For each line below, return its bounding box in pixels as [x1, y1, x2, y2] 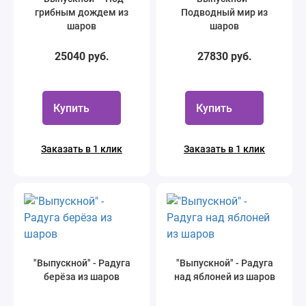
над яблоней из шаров [173, 271, 275, 282]
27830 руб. [197, 50, 252, 63]
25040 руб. [54, 50, 109, 63]
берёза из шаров [44, 271, 120, 282]
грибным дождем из [35, 7, 128, 18]
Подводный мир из [181, 7, 268, 18]
